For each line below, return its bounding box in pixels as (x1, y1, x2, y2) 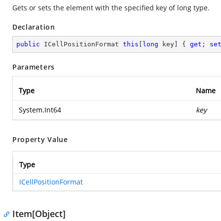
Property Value (12, 135, 68, 144)
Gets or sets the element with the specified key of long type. (12, 3, 210, 12)
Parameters (12, 62, 55, 72)
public (16, 40, 40, 48)
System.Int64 (19, 105, 61, 114)
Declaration (12, 22, 55, 32)
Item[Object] (12, 208, 66, 220)
